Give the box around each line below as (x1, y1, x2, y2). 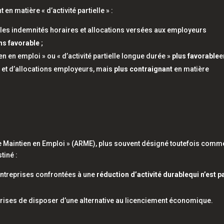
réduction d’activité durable (96, 170, 189, 178)
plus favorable (172, 52, 219, 60)
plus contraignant (114, 65, 173, 73)
